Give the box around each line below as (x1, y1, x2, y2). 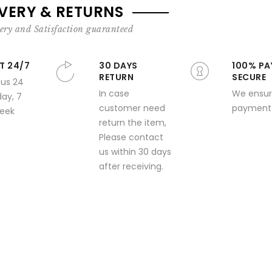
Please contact (99, 131, 163, 143)
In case (99, 87, 129, 100)
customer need (99, 102, 165, 114)
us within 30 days (99, 146, 171, 158)
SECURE (232, 71, 266, 83)
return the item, (99, 117, 166, 129)
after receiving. (99, 160, 163, 172)
